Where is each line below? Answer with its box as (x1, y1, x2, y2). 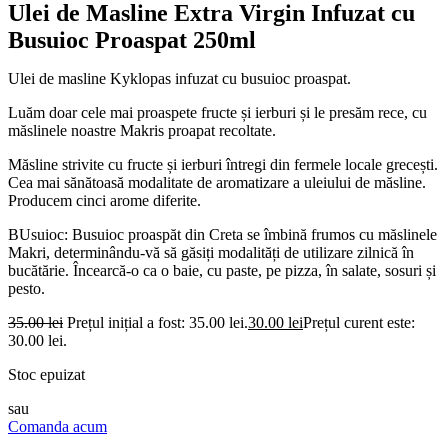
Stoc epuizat (8, 366, 85, 383)
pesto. (8, 280, 45, 297)
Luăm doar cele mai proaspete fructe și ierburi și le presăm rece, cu (8, 104, 427, 121)
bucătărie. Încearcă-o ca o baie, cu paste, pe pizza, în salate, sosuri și (8, 262, 436, 279)
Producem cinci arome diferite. (8, 192, 201, 209)
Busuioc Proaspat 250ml (8, 27, 256, 53)
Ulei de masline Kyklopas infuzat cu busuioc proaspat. (8, 70, 351, 87)
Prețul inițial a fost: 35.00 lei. (67, 314, 248, 331)
